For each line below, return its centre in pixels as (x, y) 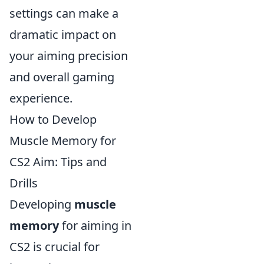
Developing (42, 204)
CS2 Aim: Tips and (58, 162)
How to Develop (53, 119)
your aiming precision (69, 56)
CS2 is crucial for (55, 247)
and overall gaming (62, 77)
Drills (24, 183)
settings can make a (64, 13)
